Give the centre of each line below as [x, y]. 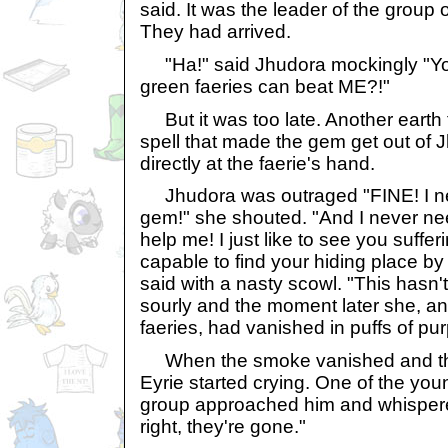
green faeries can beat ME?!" [265, 87]
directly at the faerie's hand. [257, 163]
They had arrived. [215, 32]
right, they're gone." [223, 426]
